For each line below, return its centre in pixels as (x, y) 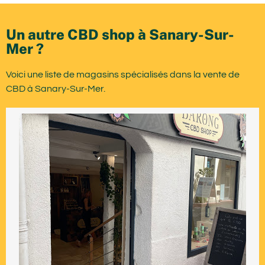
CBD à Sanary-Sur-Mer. (56, 88)
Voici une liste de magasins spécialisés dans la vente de (123, 74)
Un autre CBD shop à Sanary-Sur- (120, 34)
